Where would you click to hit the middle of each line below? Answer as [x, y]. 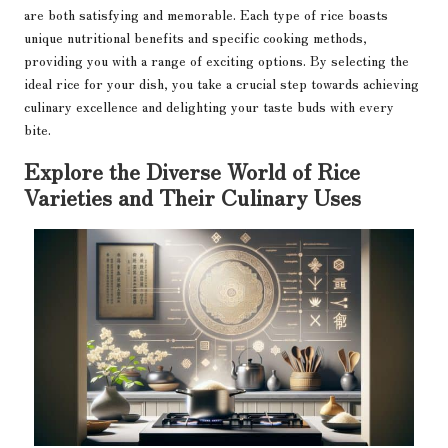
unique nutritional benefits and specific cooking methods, [195, 36]
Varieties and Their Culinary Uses [192, 195]
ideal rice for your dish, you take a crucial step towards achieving [221, 82]
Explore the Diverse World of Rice [192, 169]
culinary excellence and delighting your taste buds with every [209, 105]
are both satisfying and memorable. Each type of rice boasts [206, 13]
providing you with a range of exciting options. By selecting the [216, 59]
